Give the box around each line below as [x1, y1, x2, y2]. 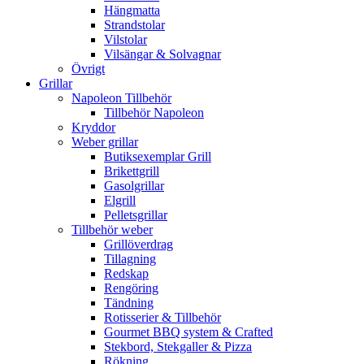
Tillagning [104, 251, 156, 266]
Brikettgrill [104, 163, 159, 178]
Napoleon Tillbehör [71, 90, 171, 105]
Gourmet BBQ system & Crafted [104, 324, 273, 339]
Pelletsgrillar [104, 207, 167, 222]
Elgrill [104, 193, 136, 207]
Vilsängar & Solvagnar [104, 46, 221, 61]
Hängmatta [104, 2, 160, 17]
